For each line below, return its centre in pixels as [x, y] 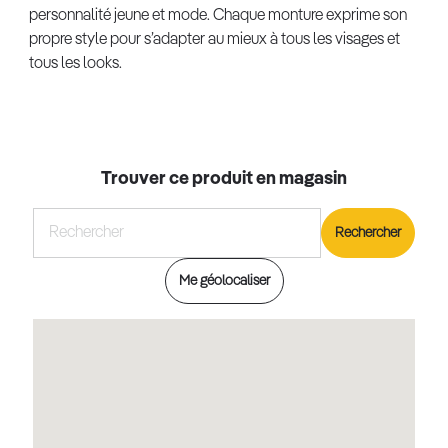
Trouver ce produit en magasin [224, 179]
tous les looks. [75, 64]
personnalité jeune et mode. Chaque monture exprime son [217, 16]
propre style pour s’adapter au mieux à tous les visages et [214, 40]
